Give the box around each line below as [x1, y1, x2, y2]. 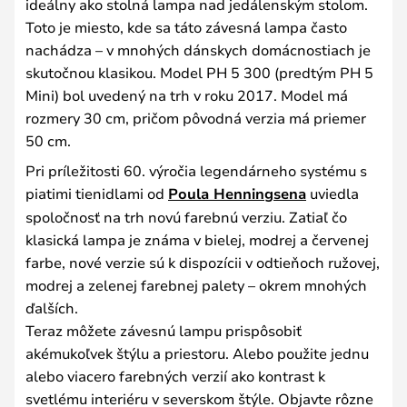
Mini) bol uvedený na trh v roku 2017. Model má [25, 84, 348, 104]
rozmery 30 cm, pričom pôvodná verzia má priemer [25, 107, 366, 127]
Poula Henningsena [168, 183, 306, 203]
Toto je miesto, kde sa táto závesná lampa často [25, 16, 347, 36]
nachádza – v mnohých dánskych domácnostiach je [25, 39, 371, 59]
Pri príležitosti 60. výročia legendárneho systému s [25, 160, 367, 180]
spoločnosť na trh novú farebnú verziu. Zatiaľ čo [25, 206, 347, 226]
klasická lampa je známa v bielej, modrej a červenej [25, 229, 369, 249]
